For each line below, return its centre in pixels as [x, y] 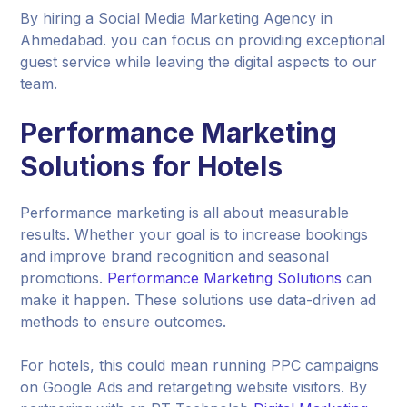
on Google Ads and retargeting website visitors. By [194, 387]
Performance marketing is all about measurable [185, 212]
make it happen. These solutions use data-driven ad [199, 299]
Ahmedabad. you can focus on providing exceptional [203, 40]
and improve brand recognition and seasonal [175, 256]
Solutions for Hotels [152, 166]
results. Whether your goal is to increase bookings [194, 234]
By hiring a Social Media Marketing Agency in [177, 18]
